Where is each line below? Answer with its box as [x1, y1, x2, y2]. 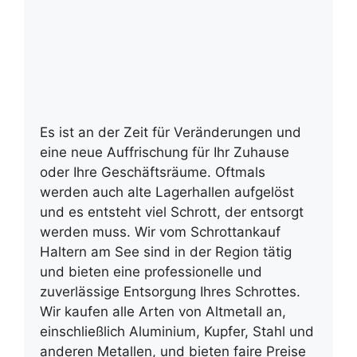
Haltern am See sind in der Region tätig [40, 244, 292, 261]
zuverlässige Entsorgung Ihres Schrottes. [40, 284, 300, 300]
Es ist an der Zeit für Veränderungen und [40, 124, 301, 141]
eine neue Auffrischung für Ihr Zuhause [40, 144, 289, 161]
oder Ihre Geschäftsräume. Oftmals [40, 164, 265, 181]
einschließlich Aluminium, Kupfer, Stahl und [40, 324, 314, 340]
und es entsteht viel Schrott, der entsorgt [40, 204, 304, 221]
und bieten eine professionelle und [40, 264, 262, 280]
